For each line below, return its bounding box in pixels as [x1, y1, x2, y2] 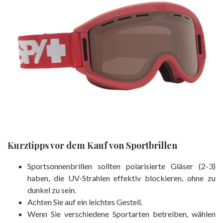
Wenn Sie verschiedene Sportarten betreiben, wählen [27, 209, 216, 219]
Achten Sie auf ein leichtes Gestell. [27, 197, 142, 207]
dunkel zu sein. [27, 185, 76, 195]
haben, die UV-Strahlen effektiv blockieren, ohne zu [27, 173, 216, 183]
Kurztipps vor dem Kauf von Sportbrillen [7, 139, 177, 151]
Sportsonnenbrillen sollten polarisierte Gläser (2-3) [27, 161, 216, 171]
